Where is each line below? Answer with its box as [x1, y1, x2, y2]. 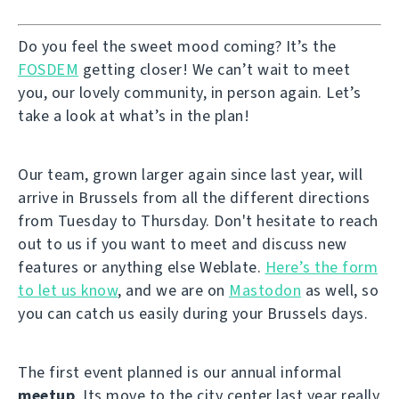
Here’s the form [265, 256, 378, 278]
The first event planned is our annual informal [18, 361, 341, 383]
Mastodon [229, 279, 301, 301]
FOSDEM [18, 58, 78, 80]
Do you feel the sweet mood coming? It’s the [18, 35, 337, 57]
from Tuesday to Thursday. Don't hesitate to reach [18, 209, 379, 232]
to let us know [18, 279, 118, 301]
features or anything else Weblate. [18, 256, 265, 278]
